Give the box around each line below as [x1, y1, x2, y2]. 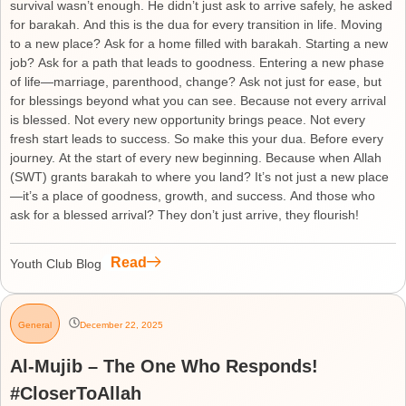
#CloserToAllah [10, 383, 141, 403]
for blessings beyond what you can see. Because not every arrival [10, 93, 386, 108]
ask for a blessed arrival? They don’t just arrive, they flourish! [10, 208, 359, 222]
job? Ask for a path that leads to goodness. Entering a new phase [10, 55, 384, 70]
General [18, 319, 52, 330]
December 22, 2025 [80, 320, 163, 330]
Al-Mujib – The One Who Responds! [10, 356, 318, 376]
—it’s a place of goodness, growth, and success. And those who [10, 188, 375, 203]
